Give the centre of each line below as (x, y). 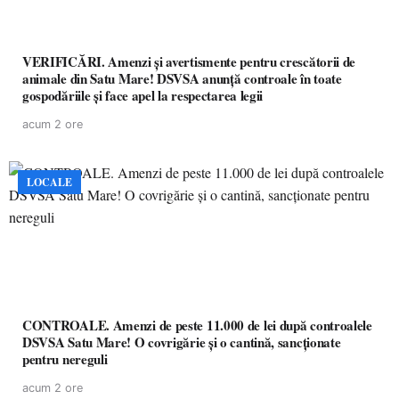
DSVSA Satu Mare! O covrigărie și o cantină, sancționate (182, 342)
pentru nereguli (65, 359)
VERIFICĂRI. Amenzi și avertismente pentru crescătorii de (189, 61)
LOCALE (49, 182)
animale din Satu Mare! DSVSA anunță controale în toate (182, 78)
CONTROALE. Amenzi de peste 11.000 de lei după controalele (197, 325)
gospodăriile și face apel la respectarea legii (143, 95)
